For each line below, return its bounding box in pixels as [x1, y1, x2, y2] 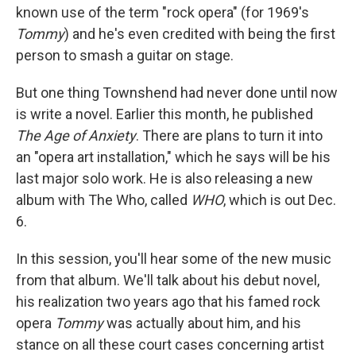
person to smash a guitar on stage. [16, 47, 234, 64]
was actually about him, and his [103, 315, 301, 332]
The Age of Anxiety [16, 127, 136, 145]
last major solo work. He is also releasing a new [16, 170, 313, 188]
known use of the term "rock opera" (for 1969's [16, 4, 309, 21]
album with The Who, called [16, 192, 191, 209]
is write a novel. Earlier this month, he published [16, 106, 313, 123]
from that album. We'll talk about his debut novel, [16, 272, 319, 289]
